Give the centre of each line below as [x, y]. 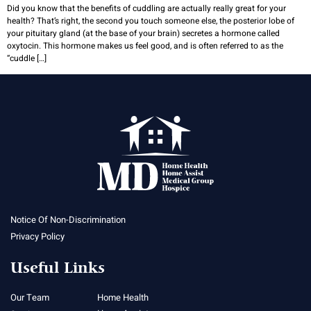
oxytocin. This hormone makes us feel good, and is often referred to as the [145, 45]
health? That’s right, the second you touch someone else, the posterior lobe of [151, 20]
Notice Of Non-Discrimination [68, 220]
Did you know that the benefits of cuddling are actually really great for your [146, 8]
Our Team [30, 298]
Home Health [123, 298]
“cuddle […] [27, 58]
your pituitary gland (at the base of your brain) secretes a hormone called [143, 33]
